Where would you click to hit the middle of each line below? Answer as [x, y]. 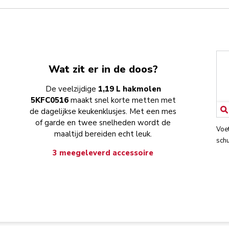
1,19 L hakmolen [129, 89]
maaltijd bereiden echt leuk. [103, 134]
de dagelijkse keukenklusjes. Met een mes [103, 112]
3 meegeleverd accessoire [103, 153]
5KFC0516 [50, 100]
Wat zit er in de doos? [103, 70]
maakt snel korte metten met [123, 100]
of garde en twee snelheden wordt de [103, 123]
